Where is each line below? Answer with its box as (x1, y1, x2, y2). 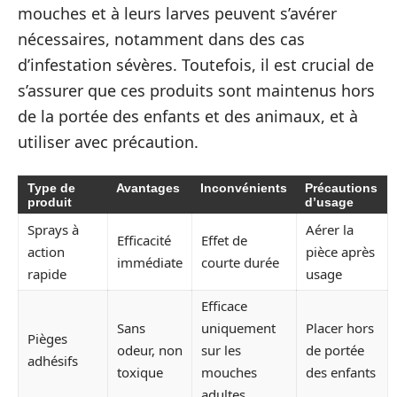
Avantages (116, 180, 180, 195)
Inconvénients (200, 180, 287, 195)
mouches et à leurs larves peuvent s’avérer (18, 3, 337, 24)
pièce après (306, 242, 375, 261)
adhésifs (27, 351, 78, 370)
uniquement (201, 318, 276, 337)
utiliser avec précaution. (18, 131, 198, 152)
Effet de (201, 230, 247, 249)
